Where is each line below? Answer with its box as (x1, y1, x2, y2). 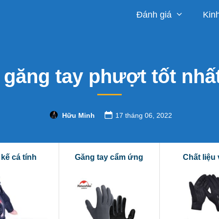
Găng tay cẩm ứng (75, 153, 144, 161)
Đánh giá (136, 10, 172, 20)
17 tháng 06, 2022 (115, 111, 172, 119)
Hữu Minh (62, 111, 95, 119)
